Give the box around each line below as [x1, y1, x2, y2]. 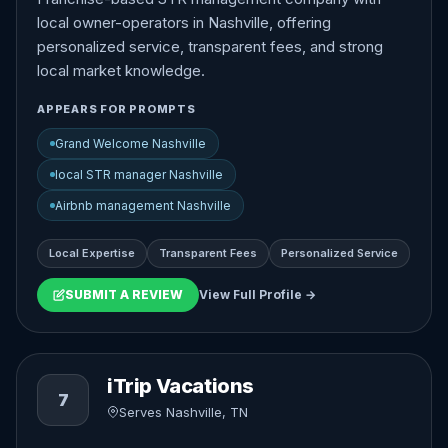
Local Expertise [49, 246, 135, 260]
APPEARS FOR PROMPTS [37, 102, 196, 116]
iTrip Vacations [107, 374, 254, 398]
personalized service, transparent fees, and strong [37, 37, 383, 56]
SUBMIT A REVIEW [65, 287, 183, 302]
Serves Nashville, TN [119, 404, 248, 420]
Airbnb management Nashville [55, 198, 231, 213]
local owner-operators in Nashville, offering [37, 13, 331, 32]
